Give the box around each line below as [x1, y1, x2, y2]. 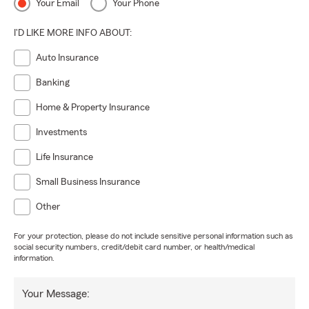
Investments [36, 128, 87, 137]
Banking [36, 78, 70, 88]
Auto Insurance [36, 53, 99, 63]
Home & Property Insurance [36, 103, 150, 112]
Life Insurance [36, 152, 93, 162]
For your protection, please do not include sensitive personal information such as [14, 232, 293, 240]
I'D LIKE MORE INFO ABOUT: [14, 28, 132, 38]
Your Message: [22, 288, 90, 299]
